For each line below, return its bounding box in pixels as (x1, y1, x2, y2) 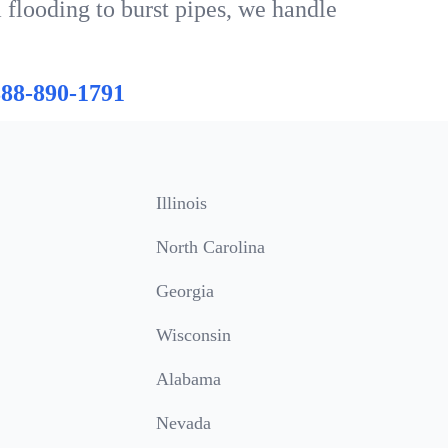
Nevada (156, 413, 211, 433)
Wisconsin (156, 325, 231, 345)
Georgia (156, 281, 214, 301)
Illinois (156, 193, 207, 213)
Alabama (156, 369, 221, 389)
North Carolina (156, 237, 265, 257)
